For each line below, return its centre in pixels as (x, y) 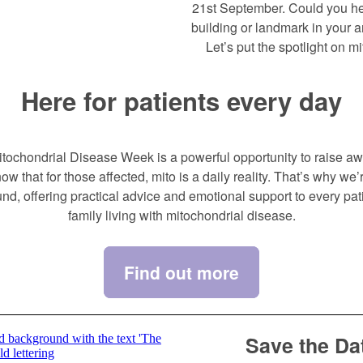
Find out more (181, 272)
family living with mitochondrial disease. (181, 215)
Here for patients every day (181, 101)
